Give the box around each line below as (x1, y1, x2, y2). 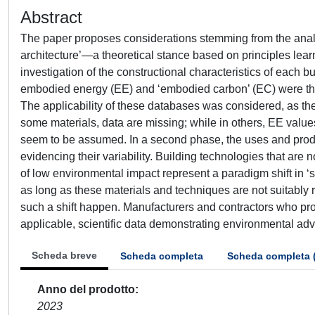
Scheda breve (32, 250, 97, 261)
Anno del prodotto (37, 283, 135, 295)
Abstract (20, 8, 82, 27)
